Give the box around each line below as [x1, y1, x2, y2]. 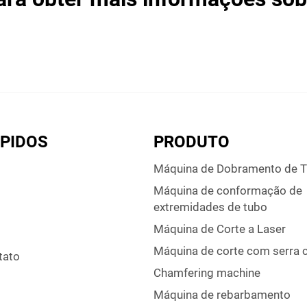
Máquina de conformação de [153, 184, 302, 198]
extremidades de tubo [153, 200, 267, 214]
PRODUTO [153, 132, 230, 152]
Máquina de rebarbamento [153, 288, 291, 302]
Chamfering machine [153, 266, 260, 280]
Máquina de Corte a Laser [153, 222, 286, 236]
